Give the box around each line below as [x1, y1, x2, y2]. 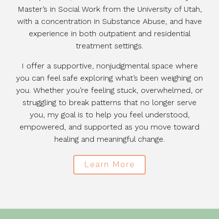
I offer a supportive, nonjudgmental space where [21, 61, 198, 71]
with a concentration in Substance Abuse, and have [17, 17, 202, 26]
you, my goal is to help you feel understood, [29, 110, 190, 120]
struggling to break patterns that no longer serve [22, 98, 197, 108]
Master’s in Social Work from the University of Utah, [17, 4, 202, 14]
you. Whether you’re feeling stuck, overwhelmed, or [16, 86, 203, 95]
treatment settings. [76, 41, 143, 51]
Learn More [84, 160, 135, 170]
